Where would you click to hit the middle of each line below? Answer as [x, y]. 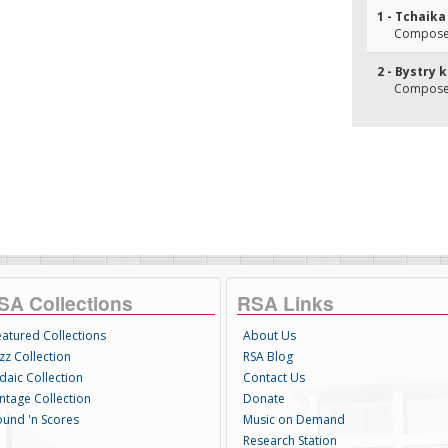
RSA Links [285, 303]
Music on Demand [293, 419]
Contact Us [273, 377]
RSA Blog [267, 356]
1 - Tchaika [411, 16]
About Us [269, 335]
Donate [263, 398]
